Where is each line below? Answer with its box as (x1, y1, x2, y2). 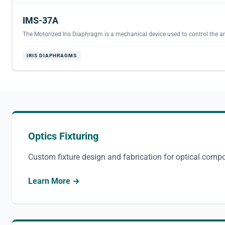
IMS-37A (23, 15, 58, 26)
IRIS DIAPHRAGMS (27, 53, 77, 58)
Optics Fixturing (28, 130, 98, 142)
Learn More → (28, 176, 80, 186)
